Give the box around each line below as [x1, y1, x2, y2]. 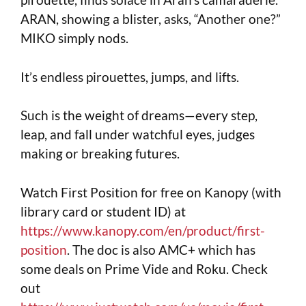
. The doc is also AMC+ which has [67, 241, 255, 258]
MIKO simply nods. [20, 30, 128, 46]
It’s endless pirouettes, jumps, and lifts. [20, 68, 239, 85]
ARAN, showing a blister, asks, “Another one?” [20, 11, 281, 27]
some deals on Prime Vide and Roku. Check [20, 260, 268, 277]
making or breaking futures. [20, 145, 180, 162]
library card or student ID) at [20, 203, 186, 219]
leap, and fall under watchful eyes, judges [20, 126, 255, 143]
